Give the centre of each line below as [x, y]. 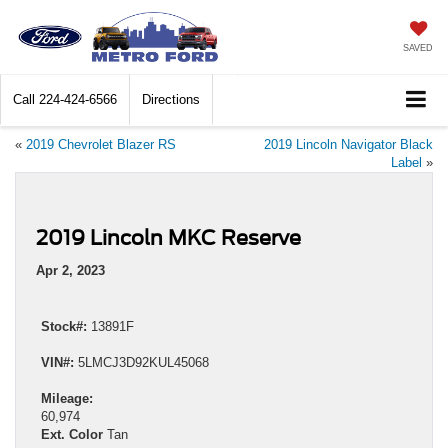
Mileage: [67, 399]
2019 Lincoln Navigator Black [348, 145]
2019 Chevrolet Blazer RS [101, 145]
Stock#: [64, 327]
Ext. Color [72, 435]
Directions [171, 100]
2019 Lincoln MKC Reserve [168, 238]
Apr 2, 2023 [70, 271]
